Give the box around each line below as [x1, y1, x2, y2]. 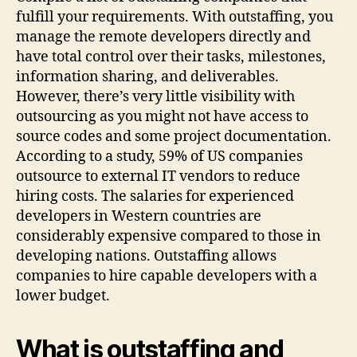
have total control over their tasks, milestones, [16, 47, 326, 66]
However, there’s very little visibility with [16, 87, 295, 106]
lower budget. [16, 286, 110, 305]
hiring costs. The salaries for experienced [16, 186, 294, 206]
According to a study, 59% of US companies [16, 147, 303, 166]
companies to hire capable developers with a [16, 266, 317, 285]
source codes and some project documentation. [16, 127, 331, 146]
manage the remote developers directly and [16, 27, 311, 46]
